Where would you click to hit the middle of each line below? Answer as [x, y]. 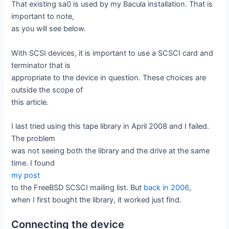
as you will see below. [49, 29]
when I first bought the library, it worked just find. [97, 200]
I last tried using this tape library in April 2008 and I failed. [110, 127]
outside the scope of [47, 90]
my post [26, 176]
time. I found [33, 163]
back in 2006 [167, 188]
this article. [30, 102]
